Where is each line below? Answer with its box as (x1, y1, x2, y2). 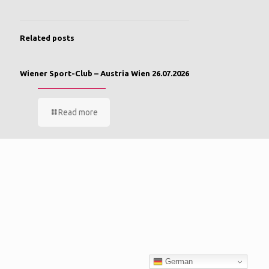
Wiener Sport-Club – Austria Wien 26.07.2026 (20, 69, 189, 77)
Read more (58, 107, 98, 117)
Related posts (20, 34, 74, 42)
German (163, 256, 193, 266)
